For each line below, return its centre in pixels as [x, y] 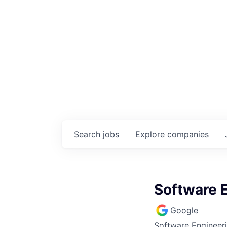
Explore [151, 134]
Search [88, 134]
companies [188, 134]
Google [184, 210]
